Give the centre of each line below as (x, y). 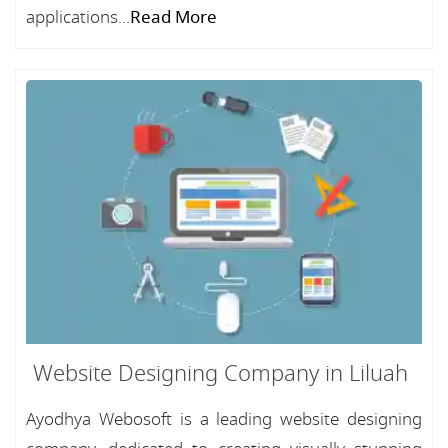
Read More (173, 17)
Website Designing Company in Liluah (220, 374)
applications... (78, 17)
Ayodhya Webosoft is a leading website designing (224, 419)
